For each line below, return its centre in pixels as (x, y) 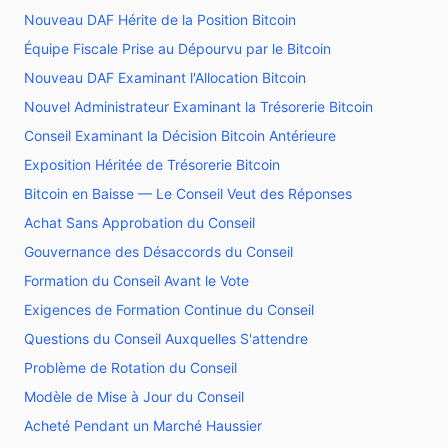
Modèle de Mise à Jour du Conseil (134, 396)
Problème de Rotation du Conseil (130, 367)
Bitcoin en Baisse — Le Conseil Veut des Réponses (188, 193)
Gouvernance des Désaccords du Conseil (158, 251)
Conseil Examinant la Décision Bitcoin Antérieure (180, 135)
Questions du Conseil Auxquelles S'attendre (166, 338)
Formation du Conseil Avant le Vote (136, 280)
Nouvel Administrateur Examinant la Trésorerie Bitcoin (198, 106)
